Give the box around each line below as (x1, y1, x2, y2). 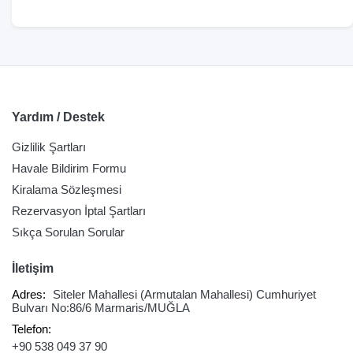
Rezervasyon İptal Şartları (12, 203, 146, 217)
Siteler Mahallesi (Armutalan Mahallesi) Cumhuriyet (50, 287, 316, 301)
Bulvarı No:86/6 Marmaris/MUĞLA (12, 300, 190, 314)
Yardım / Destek (12, 110, 105, 124)
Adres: (12, 287, 46, 301)
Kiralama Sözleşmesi (12, 182, 121, 196)
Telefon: (12, 321, 51, 336)
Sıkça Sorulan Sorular (12, 225, 124, 239)
